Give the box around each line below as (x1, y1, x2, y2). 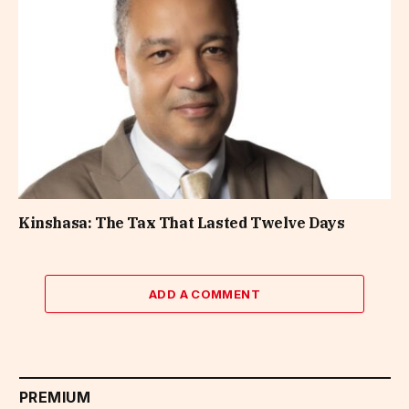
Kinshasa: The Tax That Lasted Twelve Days (18, 213, 345, 232)
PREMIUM (19, 387, 91, 406)
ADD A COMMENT (148, 286, 261, 301)
